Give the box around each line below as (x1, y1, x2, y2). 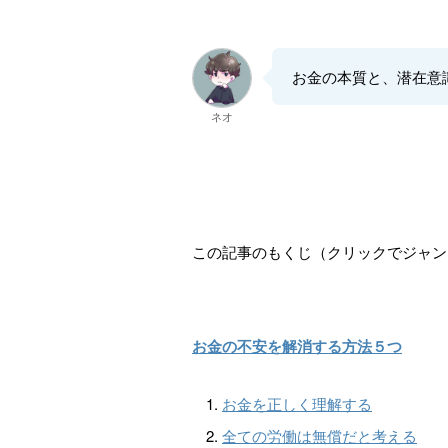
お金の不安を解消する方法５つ (192, 335, 402, 357)
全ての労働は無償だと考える (222, 425, 417, 446)
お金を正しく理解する (222, 393, 372, 414)
